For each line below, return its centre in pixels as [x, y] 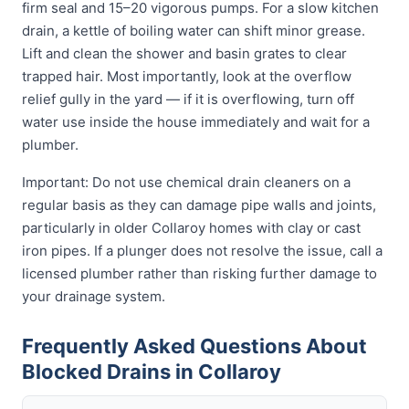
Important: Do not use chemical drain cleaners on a [186, 182]
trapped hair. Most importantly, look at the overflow [187, 76]
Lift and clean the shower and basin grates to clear [184, 53]
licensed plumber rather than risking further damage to [199, 273]
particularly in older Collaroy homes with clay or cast [191, 228]
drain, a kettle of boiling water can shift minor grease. [194, 31]
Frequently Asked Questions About [194, 346]
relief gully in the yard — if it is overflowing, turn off [188, 99]
